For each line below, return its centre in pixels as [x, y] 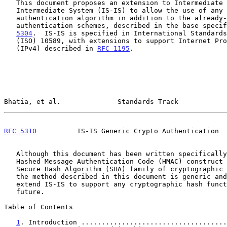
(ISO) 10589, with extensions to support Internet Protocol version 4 [10, 41]
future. [10, 192]
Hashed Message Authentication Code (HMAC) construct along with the [10, 161]
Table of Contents [39, 207]
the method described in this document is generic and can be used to [10, 176]
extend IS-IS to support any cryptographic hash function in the [10, 184]
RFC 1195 [113, 48]
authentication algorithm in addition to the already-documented [10, 18]
